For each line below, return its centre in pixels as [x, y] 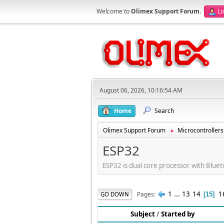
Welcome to [114, 11]
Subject [143, 214]
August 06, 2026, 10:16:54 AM [141, 90]
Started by [178, 214]
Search [164, 111]
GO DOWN [115, 194]
